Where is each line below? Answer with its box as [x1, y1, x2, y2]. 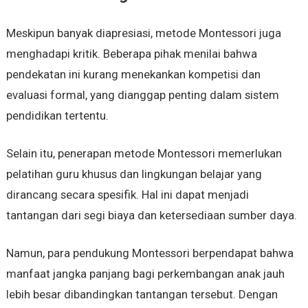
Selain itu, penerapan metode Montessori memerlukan [5, 146, 282, 161]
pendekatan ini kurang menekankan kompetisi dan [5, 67, 261, 82]
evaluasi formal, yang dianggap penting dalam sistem [5, 88, 279, 102]
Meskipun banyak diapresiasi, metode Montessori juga [5, 26, 281, 41]
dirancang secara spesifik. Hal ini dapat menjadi [5, 188, 249, 202]
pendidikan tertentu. [5, 109, 109, 123]
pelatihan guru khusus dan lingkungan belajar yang [5, 167, 262, 181]
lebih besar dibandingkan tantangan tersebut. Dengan [5, 287, 278, 302]
